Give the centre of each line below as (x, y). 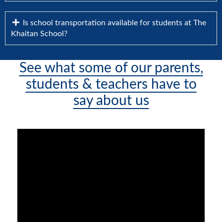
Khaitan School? (39, 33)
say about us (111, 100)
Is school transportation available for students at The (113, 23)
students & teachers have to (111, 84)
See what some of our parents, (111, 68)
